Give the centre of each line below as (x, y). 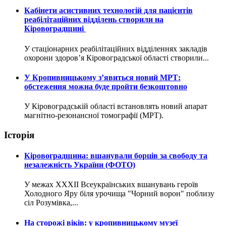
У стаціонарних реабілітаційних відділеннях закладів (116, 48)
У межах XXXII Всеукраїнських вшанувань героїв (111, 185)
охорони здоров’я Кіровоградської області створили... (117, 58)
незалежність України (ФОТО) (80, 165)
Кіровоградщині (55, 29)
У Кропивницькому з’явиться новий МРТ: (102, 77)
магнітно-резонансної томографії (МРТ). (94, 116)
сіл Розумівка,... (51, 203)
